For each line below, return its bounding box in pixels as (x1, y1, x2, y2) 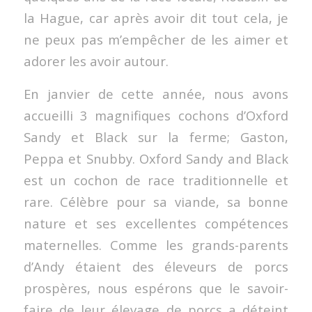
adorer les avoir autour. (23, 52, 169, 70)
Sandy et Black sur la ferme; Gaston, (23, 127, 289, 146)
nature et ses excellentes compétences (23, 214, 289, 232)
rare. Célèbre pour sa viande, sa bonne (23, 192, 289, 210)
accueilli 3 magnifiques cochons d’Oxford (23, 106, 289, 124)
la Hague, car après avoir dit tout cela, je (23, 9, 289, 27)
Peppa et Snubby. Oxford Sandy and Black (23, 149, 289, 167)
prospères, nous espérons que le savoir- (23, 279, 289, 297)
